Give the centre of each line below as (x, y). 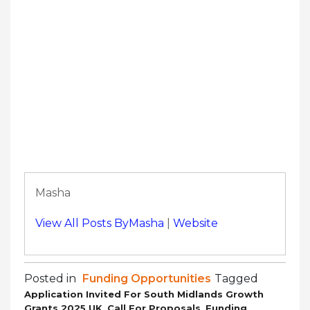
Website (195, 223)
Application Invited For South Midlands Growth (144, 294)
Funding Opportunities (147, 278)
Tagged (236, 278)
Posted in (52, 278)
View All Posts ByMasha (100, 223)
